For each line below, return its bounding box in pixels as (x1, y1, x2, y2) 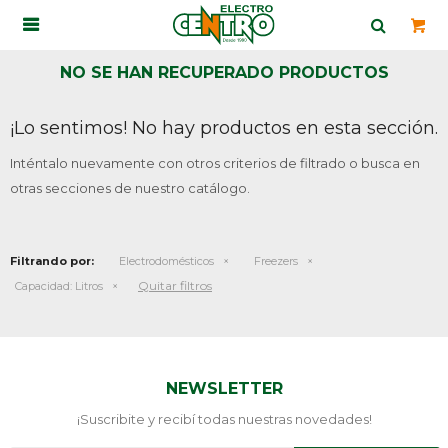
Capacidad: (15, 279, 72, 293)
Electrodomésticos (119, 254, 214, 268)
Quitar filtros (138, 278, 212, 293)
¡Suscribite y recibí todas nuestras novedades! (76, 411, 372, 427)
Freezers (254, 254, 298, 268)
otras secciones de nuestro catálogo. (10, 180, 250, 196)
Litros (72, 279, 103, 293)
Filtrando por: (10, 254, 94, 268)
